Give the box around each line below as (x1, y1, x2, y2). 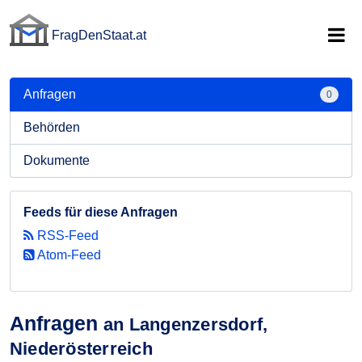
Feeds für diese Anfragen (23, 205, 178, 219)
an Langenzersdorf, (103, 314, 268, 335)
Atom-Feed (35, 248, 101, 262)
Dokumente (23, 154, 90, 167)
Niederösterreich (10, 339, 153, 359)
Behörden (23, 120, 80, 134)
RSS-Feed (34, 229, 99, 242)
